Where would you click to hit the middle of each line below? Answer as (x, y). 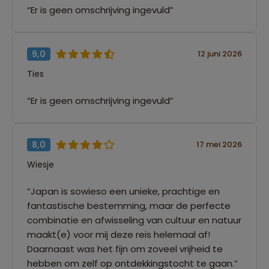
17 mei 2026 (219, 145)
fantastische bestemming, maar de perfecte (129, 205)
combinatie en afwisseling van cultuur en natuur (134, 220)
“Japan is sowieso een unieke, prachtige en (123, 191)
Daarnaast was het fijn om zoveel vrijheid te (125, 249)
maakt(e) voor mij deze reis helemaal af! (119, 234)
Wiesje (41, 164)
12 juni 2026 (220, 54)
